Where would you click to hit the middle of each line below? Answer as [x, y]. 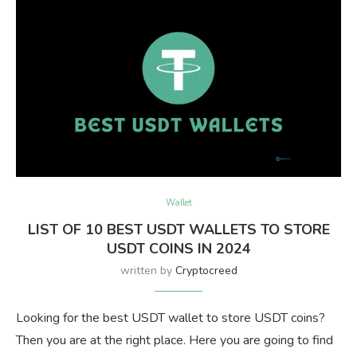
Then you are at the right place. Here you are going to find [175, 341]
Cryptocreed [206, 271]
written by [147, 271]
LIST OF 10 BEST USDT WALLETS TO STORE [178, 230]
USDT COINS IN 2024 [178, 249]
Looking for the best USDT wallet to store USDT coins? [171, 318]
